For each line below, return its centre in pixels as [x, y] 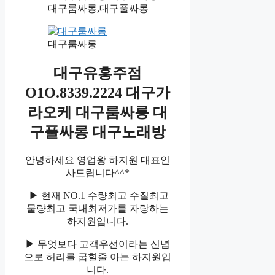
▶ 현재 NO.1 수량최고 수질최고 [98, 195]
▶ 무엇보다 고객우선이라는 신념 [98, 244]
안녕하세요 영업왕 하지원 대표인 [98, 160]
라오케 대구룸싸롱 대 [98, 113]
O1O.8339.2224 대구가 [98, 93]
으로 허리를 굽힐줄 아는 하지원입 [98, 257]
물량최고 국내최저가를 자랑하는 [98, 208]
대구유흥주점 [98, 73]
